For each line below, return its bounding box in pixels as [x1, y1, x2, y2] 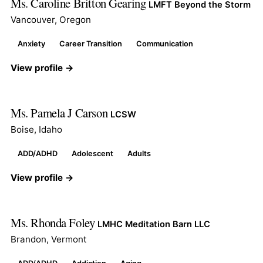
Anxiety [18, 39, 45, 48]
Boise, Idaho [11, 123, 62, 135]
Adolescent [72, 149, 113, 158]
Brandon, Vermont [11, 233, 87, 245]
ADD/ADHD [18, 149, 58, 158]
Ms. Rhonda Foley [11, 214, 97, 231]
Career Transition [59, 39, 122, 48]
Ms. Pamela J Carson [11, 104, 110, 121]
